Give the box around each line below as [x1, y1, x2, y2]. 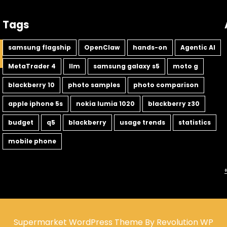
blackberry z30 [148, 99, 200, 108]
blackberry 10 [8, 81, 55, 90]
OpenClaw [84, 43, 120, 52]
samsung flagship [8, 43, 71, 52]
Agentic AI [180, 43, 215, 52]
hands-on [133, 43, 167, 52]
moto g [173, 62, 198, 71]
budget [8, 118, 33, 127]
